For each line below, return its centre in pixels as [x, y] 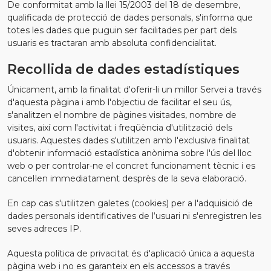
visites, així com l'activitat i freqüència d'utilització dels [120, 128]
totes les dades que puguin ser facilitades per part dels [122, 30]
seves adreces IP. [44, 229]
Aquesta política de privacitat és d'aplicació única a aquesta [131, 253]
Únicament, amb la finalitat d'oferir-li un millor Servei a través [134, 90]
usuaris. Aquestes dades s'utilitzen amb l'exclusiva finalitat [129, 140]
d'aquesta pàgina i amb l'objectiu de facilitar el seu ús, [119, 102]
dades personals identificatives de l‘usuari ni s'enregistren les [134, 216]
